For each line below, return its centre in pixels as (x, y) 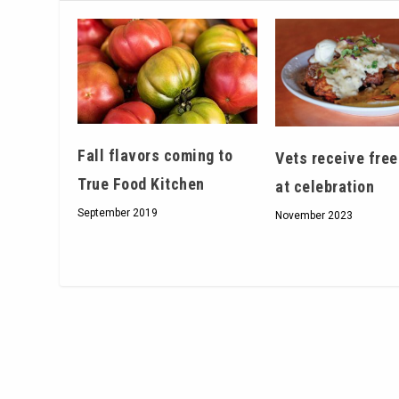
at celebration (325, 187)
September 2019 (118, 213)
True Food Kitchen (141, 184)
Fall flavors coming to (155, 156)
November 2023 (314, 216)
